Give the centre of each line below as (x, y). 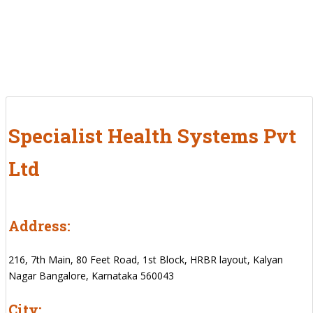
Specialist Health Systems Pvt (152, 136)
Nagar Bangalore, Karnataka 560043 (91, 275)
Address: (39, 225)
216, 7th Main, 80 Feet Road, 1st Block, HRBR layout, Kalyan (146, 259)
